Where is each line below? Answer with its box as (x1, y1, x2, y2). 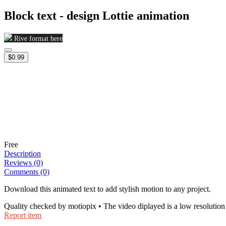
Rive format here (14, 34, 63, 42)
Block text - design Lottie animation (4, 9, 189, 22)
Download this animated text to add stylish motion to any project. (4, 184, 211, 193)
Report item (4, 210, 41, 219)
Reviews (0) (4, 158, 43, 167)
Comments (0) (4, 167, 49, 176)
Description (4, 149, 41, 158)
